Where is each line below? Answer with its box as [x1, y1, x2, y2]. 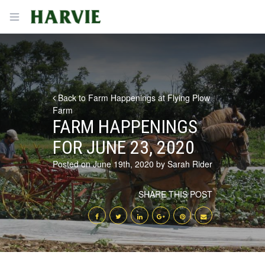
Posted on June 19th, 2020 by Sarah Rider [53, 158, 212, 170]
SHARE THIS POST [138, 188, 212, 200]
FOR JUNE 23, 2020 [53, 137, 195, 159]
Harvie [28, 8, 53, 20]
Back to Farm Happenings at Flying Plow [56, 92, 210, 104]
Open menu [14, 9, 59, 22]
